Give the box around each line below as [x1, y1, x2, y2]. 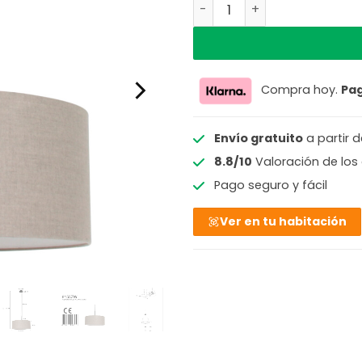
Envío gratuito [213, 129, 303, 146]
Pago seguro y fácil [213, 177, 327, 194]
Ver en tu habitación [220, 213, 347, 230]
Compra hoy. [258, 82, 341, 99]
